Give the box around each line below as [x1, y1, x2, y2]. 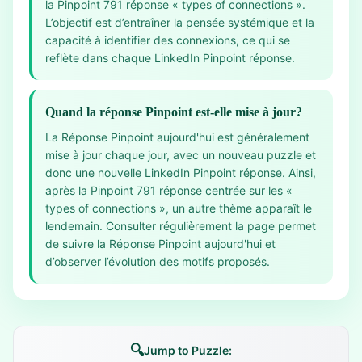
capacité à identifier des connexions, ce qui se [45, 33, 290, 47]
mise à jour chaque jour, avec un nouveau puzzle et [45, 148, 316, 162]
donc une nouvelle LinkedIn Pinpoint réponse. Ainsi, [45, 166, 316, 179]
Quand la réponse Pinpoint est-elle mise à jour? [45, 105, 302, 119]
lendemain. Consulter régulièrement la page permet [45, 219, 316, 233]
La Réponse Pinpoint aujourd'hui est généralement [45, 130, 309, 144]
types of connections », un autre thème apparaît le [45, 201, 312, 215]
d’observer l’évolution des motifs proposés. [45, 255, 270, 268]
